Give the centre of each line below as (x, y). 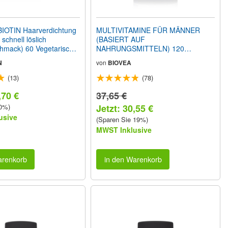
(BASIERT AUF (121, 39)
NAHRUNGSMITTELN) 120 (140, 48)
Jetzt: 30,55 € (125, 108)
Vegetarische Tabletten (133, 57)
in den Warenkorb (133, 159)
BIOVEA (120, 62)
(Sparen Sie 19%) (122, 119)
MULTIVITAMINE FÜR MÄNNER (148, 30)
